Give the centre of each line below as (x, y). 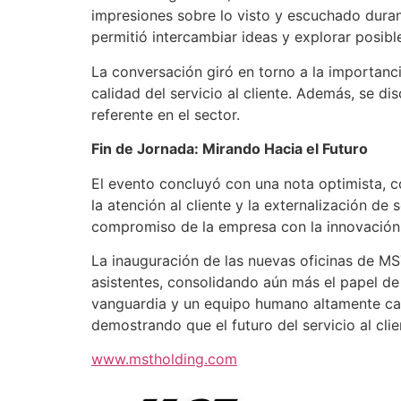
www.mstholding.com (164, 359)
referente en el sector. (166, 114)
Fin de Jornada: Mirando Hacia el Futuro (230, 149)
